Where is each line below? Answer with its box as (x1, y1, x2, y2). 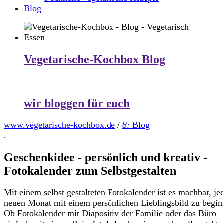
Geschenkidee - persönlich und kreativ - (4, 150, 207, 164)
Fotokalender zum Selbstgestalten (4, 164, 176, 177)
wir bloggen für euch (24, 96, 130, 110)
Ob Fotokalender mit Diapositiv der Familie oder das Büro (4, 208, 216, 219)
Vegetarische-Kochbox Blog (24, 52, 165, 66)
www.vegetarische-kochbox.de (4, 119, 115, 130)
